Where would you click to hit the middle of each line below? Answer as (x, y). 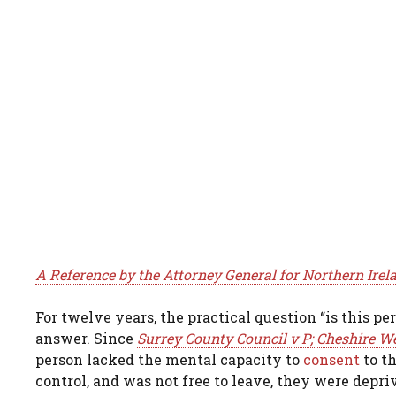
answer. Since (86, 338)
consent (331, 359)
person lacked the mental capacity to (169, 359)
